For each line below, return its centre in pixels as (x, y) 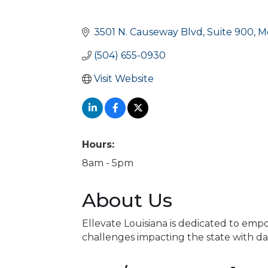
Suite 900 (230, 32)
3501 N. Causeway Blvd (148, 32)
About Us (127, 200)
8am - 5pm (108, 163)
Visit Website (124, 79)
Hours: (98, 144)
